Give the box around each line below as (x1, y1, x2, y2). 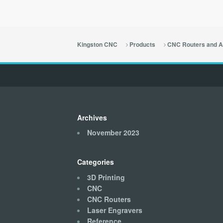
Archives (77, 112, 107, 122)
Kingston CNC (77, 40, 117, 49)
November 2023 (87, 127, 139, 138)
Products (129, 40, 155, 49)
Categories (77, 157, 114, 167)
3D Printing (87, 172, 125, 182)
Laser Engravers (87, 205, 142, 215)
